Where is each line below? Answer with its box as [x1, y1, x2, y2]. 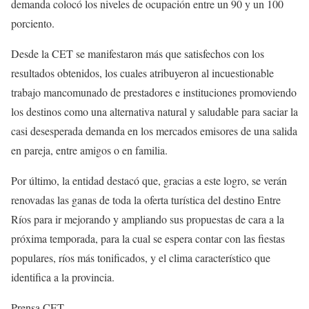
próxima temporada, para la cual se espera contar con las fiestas [11, 231, 285, 246]
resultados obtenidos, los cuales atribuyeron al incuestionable [11, 66, 274, 80]
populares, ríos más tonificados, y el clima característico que [11, 250, 270, 265]
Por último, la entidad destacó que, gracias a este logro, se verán [11, 173, 287, 188]
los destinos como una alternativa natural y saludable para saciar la [11, 104, 298, 119]
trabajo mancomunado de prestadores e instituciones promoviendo [11, 85, 297, 99]
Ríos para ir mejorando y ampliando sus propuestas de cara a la [11, 212, 284, 226]
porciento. [11, 16, 54, 30]
